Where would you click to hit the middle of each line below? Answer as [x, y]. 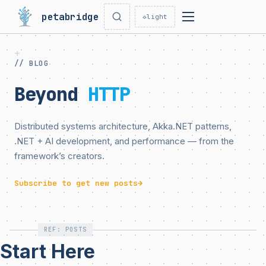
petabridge [70, 17]
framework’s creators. [59, 156]
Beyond [51, 94]
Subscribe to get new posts [76, 183]
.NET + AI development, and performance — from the [124, 141]
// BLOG [31, 63]
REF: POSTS [65, 229]
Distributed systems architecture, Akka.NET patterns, [123, 126]
